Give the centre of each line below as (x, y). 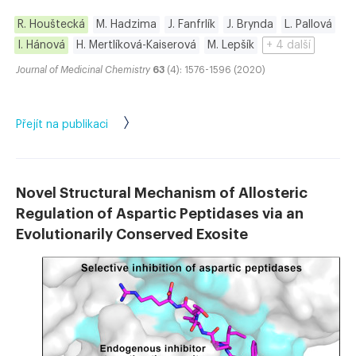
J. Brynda (250, 25)
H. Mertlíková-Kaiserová (136, 46)
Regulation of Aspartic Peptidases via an (160, 214)
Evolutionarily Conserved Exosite (132, 235)
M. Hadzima (126, 25)
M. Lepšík (231, 46)
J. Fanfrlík (192, 25)
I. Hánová (41, 46)
